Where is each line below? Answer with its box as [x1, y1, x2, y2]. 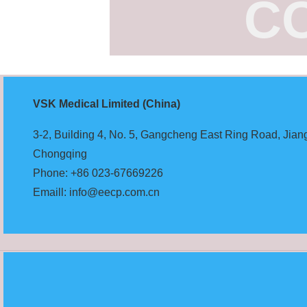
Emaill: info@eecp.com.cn [33, 186, 160, 198]
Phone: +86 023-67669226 [33, 167, 163, 179]
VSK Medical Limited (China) [33, 98, 180, 110]
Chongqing [33, 148, 87, 160]
